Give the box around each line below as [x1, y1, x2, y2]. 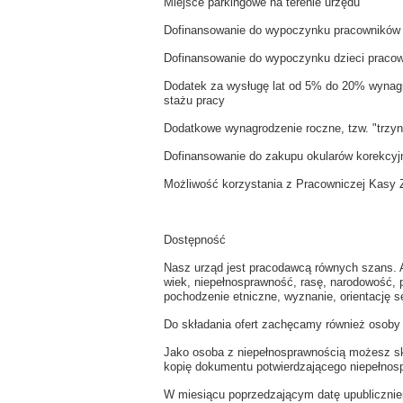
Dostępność [164, 233, 226, 246]
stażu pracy [164, 94, 225, 107]
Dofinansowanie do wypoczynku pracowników [164, 23, 400, 37]
